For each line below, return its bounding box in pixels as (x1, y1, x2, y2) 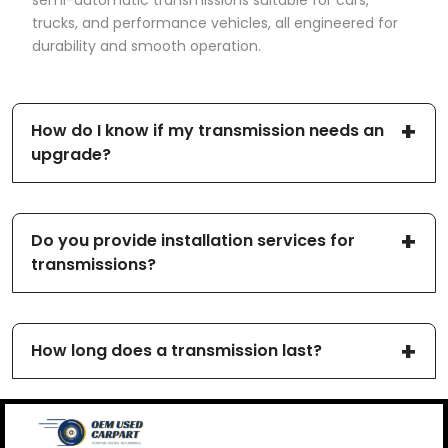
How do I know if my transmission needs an (31, 119, 384, 143)
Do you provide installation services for (31, 229, 355, 253)
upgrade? (31, 143, 111, 167)
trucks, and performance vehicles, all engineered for (32, 13, 398, 34)
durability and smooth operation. (32, 36, 261, 57)
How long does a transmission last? (31, 339, 322, 363)
